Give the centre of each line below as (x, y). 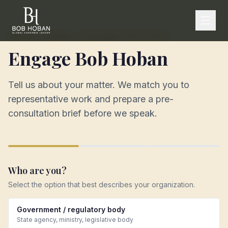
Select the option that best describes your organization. (102, 184)
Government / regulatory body (71, 209)
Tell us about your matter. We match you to (99, 85)
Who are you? (37, 170)
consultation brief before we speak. (83, 113)
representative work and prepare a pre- (91, 99)
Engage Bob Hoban (88, 58)
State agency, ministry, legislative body (75, 220)
